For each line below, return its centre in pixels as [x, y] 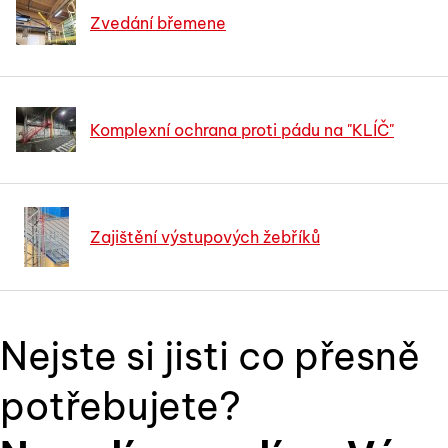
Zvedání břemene [158, 22]
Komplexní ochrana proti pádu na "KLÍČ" [242, 129]
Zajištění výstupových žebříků [205, 236]
